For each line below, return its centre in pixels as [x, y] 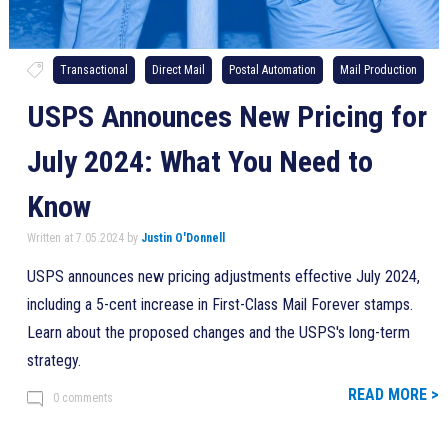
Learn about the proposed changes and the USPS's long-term [218, 332]
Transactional [93, 69]
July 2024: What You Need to [199, 161]
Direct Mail [178, 69]
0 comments [82, 397]
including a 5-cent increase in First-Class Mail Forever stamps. [219, 304]
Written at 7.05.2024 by [83, 237]
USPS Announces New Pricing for [226, 116]
